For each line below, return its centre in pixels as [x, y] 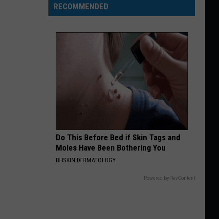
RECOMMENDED [81, 6]
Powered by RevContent [169, 178]
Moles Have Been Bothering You [111, 148]
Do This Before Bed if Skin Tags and [118, 137]
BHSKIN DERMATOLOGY [86, 160]
